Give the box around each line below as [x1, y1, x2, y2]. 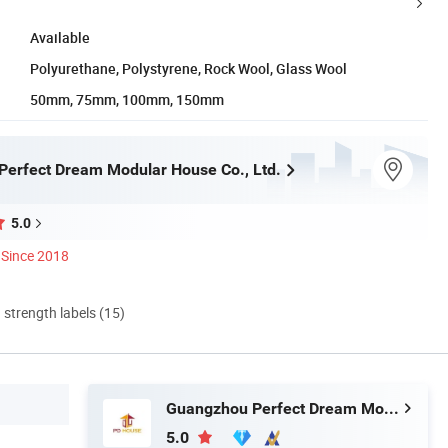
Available [30, 27, 90, 47]
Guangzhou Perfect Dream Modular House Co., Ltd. [384, 398, 399, 418]
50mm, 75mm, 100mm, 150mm [30, 89, 224, 109]
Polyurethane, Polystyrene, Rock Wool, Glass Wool [30, 58, 347, 78]
